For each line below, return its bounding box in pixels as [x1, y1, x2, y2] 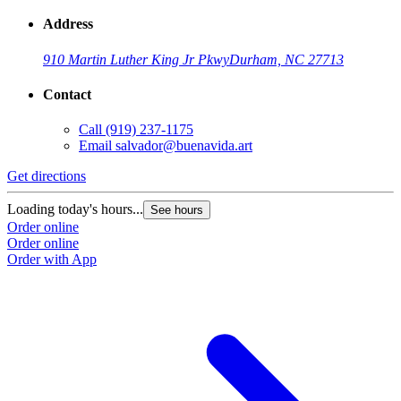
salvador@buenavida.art [115, 138, 252, 154]
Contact [43, 87, 91, 103]
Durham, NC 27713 [229, 51, 344, 67]
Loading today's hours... [7, 201, 143, 218]
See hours [150, 203, 203, 218]
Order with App [7, 252, 97, 268]
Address [43, 16, 93, 32]
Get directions [7, 168, 86, 184]
